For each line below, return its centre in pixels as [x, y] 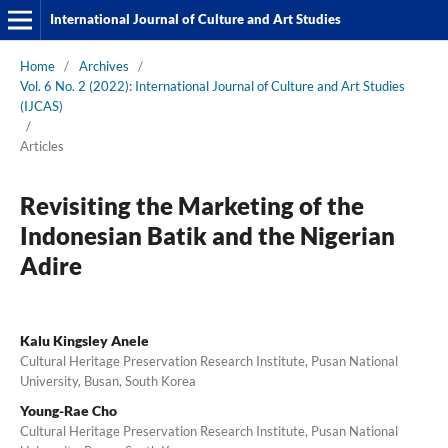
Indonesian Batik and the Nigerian [207, 235]
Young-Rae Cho [68, 410]
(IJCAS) [41, 105]
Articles [41, 145]
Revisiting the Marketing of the [191, 205]
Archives [103, 65]
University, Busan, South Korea [107, 380]
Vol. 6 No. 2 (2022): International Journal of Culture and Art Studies [212, 85]
